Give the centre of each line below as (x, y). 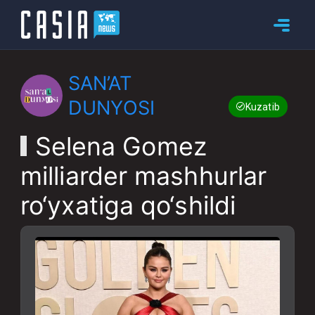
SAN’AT (100, 83)
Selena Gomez (121, 146)
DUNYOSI (111, 108)
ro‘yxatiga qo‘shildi (128, 205)
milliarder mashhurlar (144, 176)
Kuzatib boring (278, 107)
